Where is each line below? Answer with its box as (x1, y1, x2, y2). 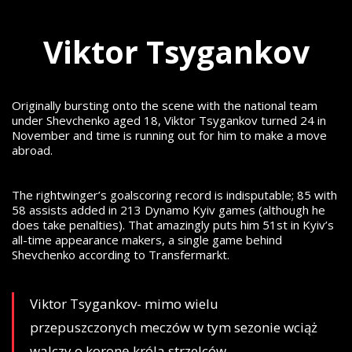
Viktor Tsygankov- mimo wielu (30, 294, 218, 313)
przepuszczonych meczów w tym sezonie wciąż (30, 317, 317, 336)
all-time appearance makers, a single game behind (12, 231, 282, 247)
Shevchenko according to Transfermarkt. (12, 246, 233, 262)
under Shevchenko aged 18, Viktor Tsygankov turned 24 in (12, 112, 326, 128)
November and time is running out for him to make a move (12, 126, 327, 143)
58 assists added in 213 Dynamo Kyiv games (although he (12, 201, 325, 218)
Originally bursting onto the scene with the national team (12, 97, 317, 113)
